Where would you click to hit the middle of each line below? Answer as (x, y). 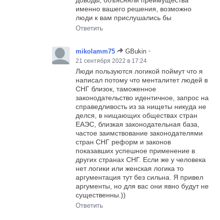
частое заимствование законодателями (139, 133)
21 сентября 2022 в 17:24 (111, 61)
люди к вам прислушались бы (124, 18)
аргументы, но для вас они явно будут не (142, 186)
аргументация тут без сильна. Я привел (140, 178)
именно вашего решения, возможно (134, 9)
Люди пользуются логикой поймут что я (139, 71)
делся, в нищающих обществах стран (137, 116)
